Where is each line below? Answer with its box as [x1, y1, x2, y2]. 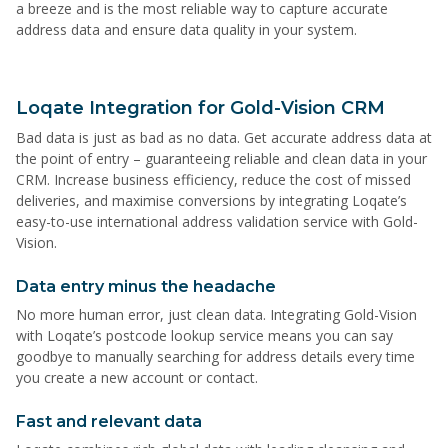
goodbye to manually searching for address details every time [16, 347, 415, 367]
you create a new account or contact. [16, 368, 258, 388]
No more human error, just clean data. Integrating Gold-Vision [16, 305, 417, 325]
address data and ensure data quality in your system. [16, 20, 357, 40]
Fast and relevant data [16, 412, 202, 432]
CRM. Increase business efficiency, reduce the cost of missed [16, 170, 411, 190]
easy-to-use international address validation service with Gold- [16, 212, 418, 232]
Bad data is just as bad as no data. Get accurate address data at [16, 128, 432, 148]
